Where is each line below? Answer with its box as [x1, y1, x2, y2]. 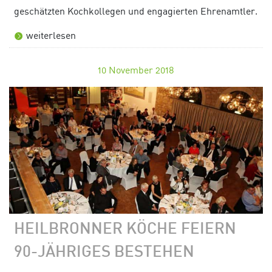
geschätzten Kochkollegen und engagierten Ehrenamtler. [14, 5, 257, 18]
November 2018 [109, 64, 174, 76]
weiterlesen [26, 29, 76, 42]
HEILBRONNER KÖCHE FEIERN [14, 223, 236, 237]
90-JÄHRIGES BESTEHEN [14, 246, 194, 260]
